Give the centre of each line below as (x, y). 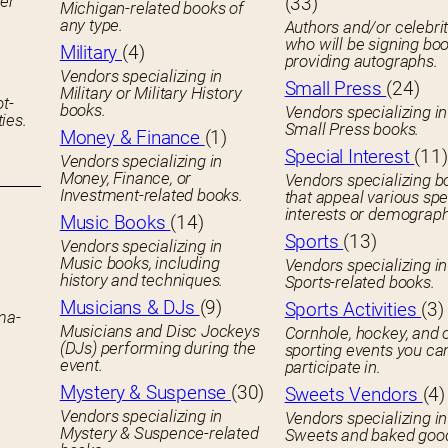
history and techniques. (141, 280)
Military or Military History (150, 93)
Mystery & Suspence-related (159, 433)
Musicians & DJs (129, 308)
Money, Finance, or (125, 178)
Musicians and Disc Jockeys (159, 331)
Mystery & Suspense (145, 393)
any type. (91, 25)
